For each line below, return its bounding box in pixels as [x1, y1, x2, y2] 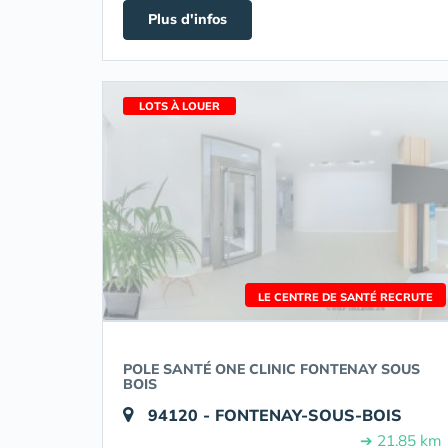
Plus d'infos [148, 10, 227, 28]
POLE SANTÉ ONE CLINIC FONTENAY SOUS [123, 360, 420, 378]
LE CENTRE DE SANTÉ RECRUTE [258, 290, 433, 304]
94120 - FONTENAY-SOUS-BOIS [148, 405, 402, 425]
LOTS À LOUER [139, 99, 220, 113]
